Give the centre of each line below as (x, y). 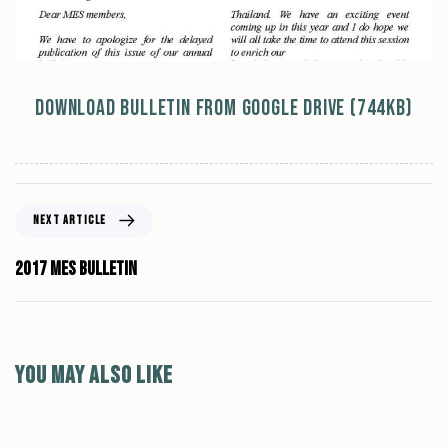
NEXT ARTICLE (70, 220)
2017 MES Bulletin (76, 269)
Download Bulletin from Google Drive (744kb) (224, 108)
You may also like (94, 375)
